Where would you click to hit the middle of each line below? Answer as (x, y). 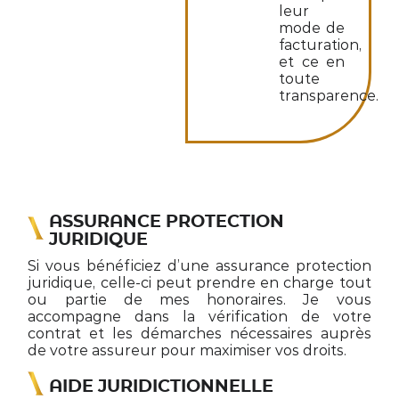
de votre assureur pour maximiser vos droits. (187, 351)
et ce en (312, 61)
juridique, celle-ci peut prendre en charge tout (199, 283)
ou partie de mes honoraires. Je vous (199, 300)
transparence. (329, 95)
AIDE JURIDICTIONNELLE (162, 386)
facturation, (321, 45)
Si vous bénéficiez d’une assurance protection (199, 266)
